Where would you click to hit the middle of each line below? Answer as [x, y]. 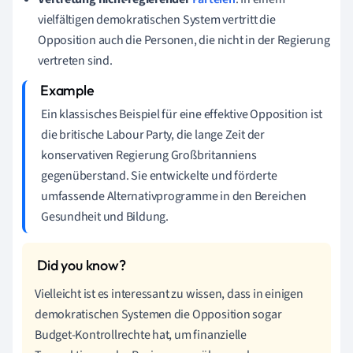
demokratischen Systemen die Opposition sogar [158, 314]
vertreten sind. [75, 60]
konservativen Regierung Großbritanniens [149, 155]
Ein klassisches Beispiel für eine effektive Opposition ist [182, 114]
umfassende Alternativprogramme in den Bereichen [174, 196]
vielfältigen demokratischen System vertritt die [157, 19]
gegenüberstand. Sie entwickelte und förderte [159, 175]
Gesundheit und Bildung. [105, 216]
